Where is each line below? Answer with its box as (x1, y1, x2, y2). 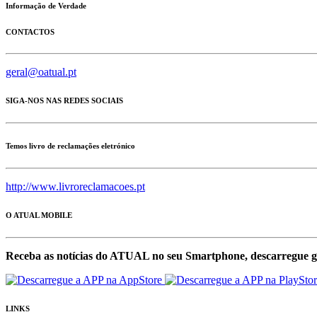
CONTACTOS (6, 27, 54, 36)
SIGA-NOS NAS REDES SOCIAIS (6, 96, 123, 105)
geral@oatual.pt (6, 66, 76, 79)
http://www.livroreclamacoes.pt (6, 180, 145, 193)
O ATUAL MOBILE (6, 211, 72, 220)
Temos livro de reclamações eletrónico (6, 142, 135, 151)
